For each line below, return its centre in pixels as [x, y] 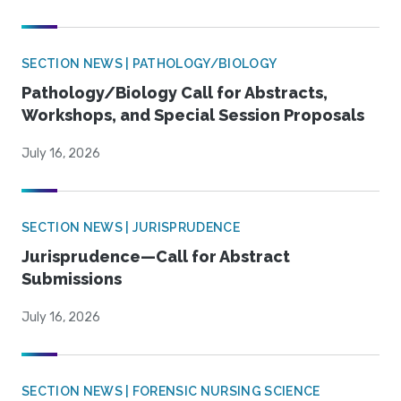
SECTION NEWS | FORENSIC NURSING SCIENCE [171, 392]
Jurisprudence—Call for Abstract [156, 257]
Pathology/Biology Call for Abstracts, [175, 93]
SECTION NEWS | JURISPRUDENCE [131, 228]
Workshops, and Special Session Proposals [193, 115]
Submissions [72, 279]
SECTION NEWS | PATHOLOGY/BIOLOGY [149, 64]
